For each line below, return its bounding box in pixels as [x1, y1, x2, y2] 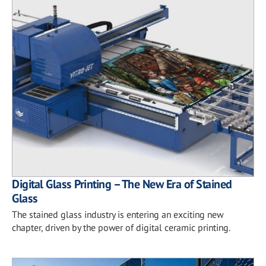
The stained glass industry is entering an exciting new [12, 208, 223, 220]
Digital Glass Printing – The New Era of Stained [12, 176, 232, 192]
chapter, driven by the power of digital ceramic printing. [12, 221, 230, 233]
